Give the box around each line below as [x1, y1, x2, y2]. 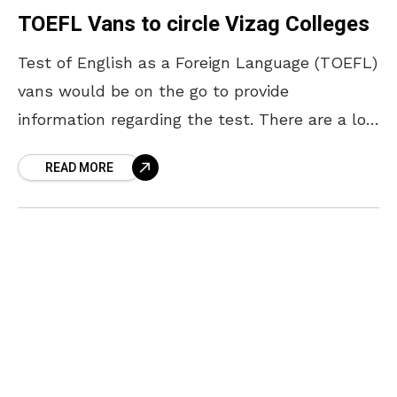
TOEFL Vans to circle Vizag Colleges [18, 8, 370, 40]
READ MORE [45, 158, 113, 177]
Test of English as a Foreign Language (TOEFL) [18, 52, 378, 72]
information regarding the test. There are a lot [18, 109, 373, 128]
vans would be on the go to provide [18, 81, 289, 100]
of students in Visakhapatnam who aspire [18, 137, 339, 157]
